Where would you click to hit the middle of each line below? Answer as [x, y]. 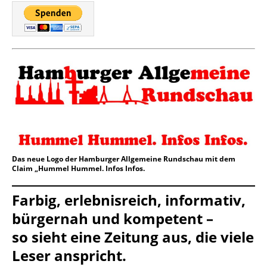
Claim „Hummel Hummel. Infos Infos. [78, 168]
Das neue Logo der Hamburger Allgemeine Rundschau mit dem [124, 159]
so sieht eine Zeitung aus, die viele [133, 237]
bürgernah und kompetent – [113, 218]
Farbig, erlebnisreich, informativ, [129, 200]
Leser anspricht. [69, 255]
